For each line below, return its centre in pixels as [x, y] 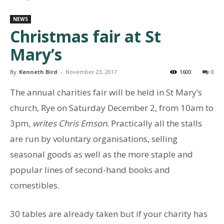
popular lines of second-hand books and [90, 170]
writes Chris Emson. [72, 123]
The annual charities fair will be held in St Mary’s [106, 92]
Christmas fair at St [85, 36]
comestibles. [35, 185]
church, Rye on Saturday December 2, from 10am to [112, 108]
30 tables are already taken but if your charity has [109, 214]
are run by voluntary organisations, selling [94, 139]
